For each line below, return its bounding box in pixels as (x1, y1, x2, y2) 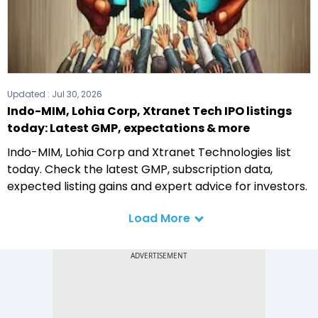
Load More (128, 210, 190, 227)
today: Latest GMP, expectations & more (7, 120, 250, 137)
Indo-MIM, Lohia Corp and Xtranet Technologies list (7, 144, 291, 161)
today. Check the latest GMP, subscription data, (7, 161, 273, 178)
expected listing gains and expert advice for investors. (7, 178, 307, 195)
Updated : (7, 88, 52, 101)
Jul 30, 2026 (52, 88, 102, 101)
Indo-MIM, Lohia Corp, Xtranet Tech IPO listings (7, 103, 292, 120)
